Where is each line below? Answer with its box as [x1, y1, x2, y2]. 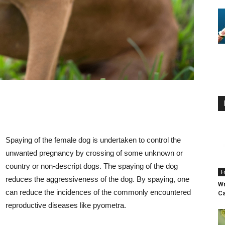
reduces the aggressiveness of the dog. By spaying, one [6, 175, 189, 183]
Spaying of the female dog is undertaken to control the [6, 136, 181, 144]
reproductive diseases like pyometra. [6, 201, 126, 209]
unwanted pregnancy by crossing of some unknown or [6, 149, 183, 157]
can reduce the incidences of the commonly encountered [6, 188, 191, 196]
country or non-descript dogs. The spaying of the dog [6, 162, 178, 170]
